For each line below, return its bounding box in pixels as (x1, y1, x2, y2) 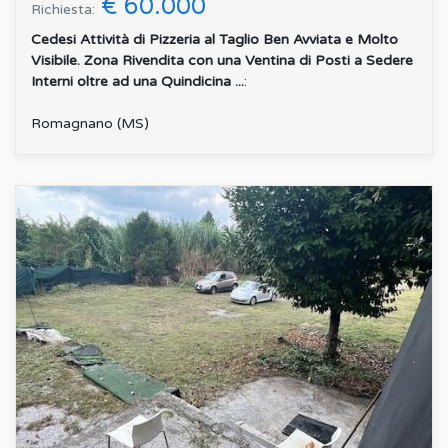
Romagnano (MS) (31, 114, 149, 132)
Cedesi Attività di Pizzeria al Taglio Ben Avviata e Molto (31, 30, 398, 48)
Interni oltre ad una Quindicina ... (31, 72, 244, 90)
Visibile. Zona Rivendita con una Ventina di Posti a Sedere (31, 51, 413, 69)
